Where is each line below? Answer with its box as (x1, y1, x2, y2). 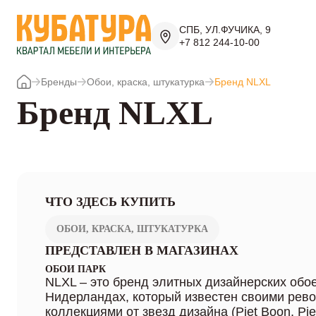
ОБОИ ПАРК (45, 264, 106, 274)
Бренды (41, 76, 77, 87)
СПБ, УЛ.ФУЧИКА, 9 (179, 24, 271, 35)
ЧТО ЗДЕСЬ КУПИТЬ (45, 195, 176, 209)
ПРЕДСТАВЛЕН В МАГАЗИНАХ (45, 243, 238, 257)
